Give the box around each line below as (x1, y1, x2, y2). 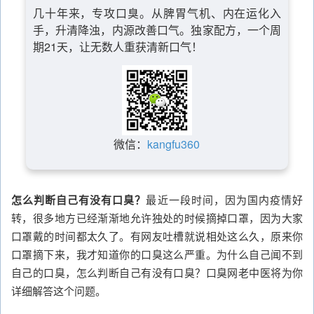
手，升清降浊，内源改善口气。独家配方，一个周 (32, 22, 282, 38)
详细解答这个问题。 (11, 283, 106, 298)
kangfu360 (147, 136, 200, 152)
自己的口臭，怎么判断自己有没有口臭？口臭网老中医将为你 (11, 265, 303, 280)
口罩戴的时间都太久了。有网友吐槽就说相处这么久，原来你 (11, 228, 303, 243)
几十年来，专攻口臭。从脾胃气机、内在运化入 (32, 5, 282, 21)
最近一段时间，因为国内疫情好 (146, 192, 303, 207)
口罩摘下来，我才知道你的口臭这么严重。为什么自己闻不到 (11, 247, 303, 261)
